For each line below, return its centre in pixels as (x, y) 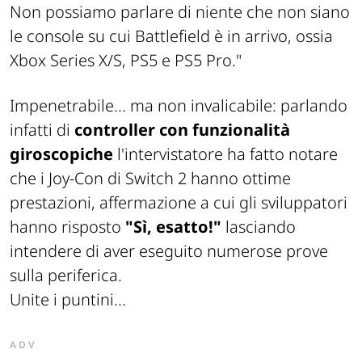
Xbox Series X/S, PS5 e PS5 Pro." (126, 60)
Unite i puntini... (68, 299)
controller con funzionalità (182, 129)
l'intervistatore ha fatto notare (225, 154)
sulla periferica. (66, 275)
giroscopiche (61, 154)
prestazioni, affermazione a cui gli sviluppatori (179, 202)
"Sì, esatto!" (173, 226)
